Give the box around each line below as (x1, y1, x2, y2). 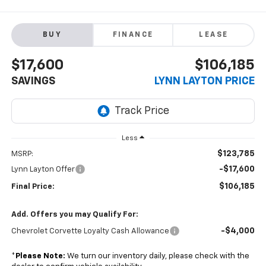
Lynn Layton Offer (11, 166, 75, 174)
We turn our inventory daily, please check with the (65, 252, 249, 261)
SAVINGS (11, 76, 55, 87)
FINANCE (112, 31, 154, 39)
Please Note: (15, 252, 65, 261)
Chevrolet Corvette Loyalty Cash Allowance (11, 227, 169, 236)
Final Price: (11, 183, 55, 191)
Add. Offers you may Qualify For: (11, 211, 138, 219)
